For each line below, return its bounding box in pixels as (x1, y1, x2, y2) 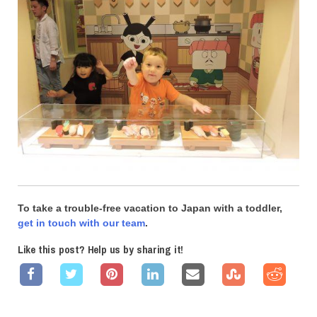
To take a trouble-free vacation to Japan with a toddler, (18, 202, 282, 214)
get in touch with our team (18, 217, 145, 229)
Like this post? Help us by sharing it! (18, 242, 184, 258)
